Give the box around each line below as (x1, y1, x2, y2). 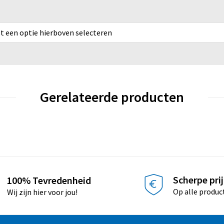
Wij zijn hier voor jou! (7, 187, 78, 197)
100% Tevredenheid (7, 174, 91, 187)
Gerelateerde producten (40, 88, 184, 106)
